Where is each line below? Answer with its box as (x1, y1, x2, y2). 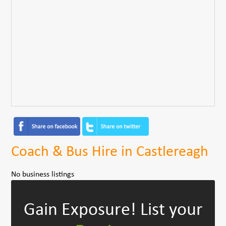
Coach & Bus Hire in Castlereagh (11, 144, 209, 160)
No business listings (11, 170, 75, 179)
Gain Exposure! (23, 201, 140, 219)
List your (140, 201, 203, 219)
